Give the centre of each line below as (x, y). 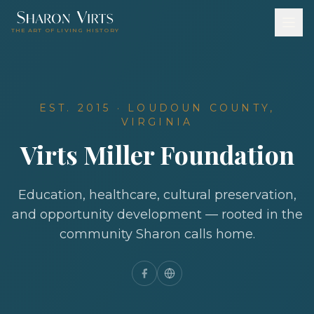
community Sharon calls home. (157, 234)
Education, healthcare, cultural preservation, (157, 195)
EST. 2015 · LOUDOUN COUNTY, (157, 108)
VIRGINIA (157, 122)
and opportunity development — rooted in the (157, 214)
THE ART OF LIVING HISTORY (65, 30)
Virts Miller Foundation (157, 154)
